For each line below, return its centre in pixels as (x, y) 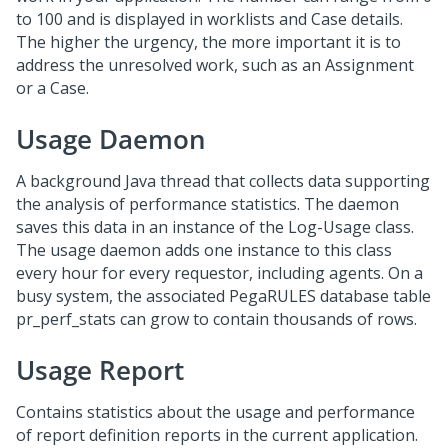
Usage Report (100, 370)
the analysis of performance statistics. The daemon (207, 204)
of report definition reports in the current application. (217, 435)
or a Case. (52, 88)
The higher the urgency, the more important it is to (208, 42)
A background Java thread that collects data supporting (223, 181)
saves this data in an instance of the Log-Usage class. (215, 227)
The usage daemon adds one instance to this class (204, 250)
